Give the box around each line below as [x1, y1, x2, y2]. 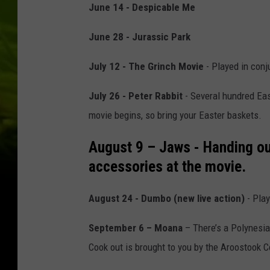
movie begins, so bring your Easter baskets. [89, 109, 262, 122]
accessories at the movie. [89, 157, 246, 176]
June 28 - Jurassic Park [89, 31, 190, 43]
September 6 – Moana [89, 222, 183, 234]
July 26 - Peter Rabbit [89, 90, 183, 102]
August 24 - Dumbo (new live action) [89, 192, 245, 205]
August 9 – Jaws [89, 138, 190, 157]
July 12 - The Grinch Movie [89, 60, 204, 73]
